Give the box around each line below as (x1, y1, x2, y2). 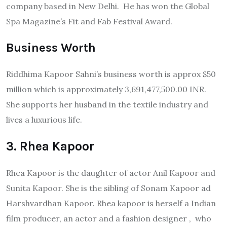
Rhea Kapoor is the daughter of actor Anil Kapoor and (6, 168, 215, 178)
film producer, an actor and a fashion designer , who (6, 213, 211, 224)
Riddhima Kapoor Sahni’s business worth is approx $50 (6, 69, 216, 80)
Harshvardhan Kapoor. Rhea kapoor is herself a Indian (6, 198, 216, 209)
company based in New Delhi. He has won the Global (6, 1, 209, 12)
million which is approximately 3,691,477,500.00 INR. (6, 84, 206, 95)
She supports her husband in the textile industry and (6, 99, 208, 110)
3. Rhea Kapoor (6, 139, 94, 154)
